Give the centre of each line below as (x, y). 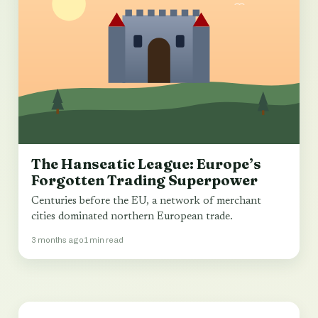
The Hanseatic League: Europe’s (146, 164)
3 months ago (57, 240)
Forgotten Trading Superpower (144, 180)
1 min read (104, 240)
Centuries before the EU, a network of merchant (146, 202)
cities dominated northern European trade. (132, 217)
